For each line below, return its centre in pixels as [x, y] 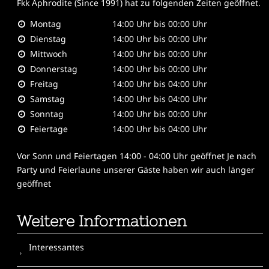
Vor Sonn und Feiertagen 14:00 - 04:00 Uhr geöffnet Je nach [136, 156]
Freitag [44, 83]
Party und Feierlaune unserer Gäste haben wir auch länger [135, 169]
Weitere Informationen [101, 221]
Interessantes [56, 247]
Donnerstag [53, 68]
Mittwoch [48, 53]
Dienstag [48, 38]
